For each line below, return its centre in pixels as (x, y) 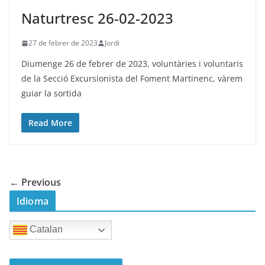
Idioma (33, 201)
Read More (50, 123)
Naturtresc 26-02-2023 (97, 18)
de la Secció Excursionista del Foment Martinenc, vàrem (132, 79)
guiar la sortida (51, 93)
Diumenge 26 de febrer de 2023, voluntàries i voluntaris (132, 64)
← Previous (35, 182)
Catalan (45, 230)
